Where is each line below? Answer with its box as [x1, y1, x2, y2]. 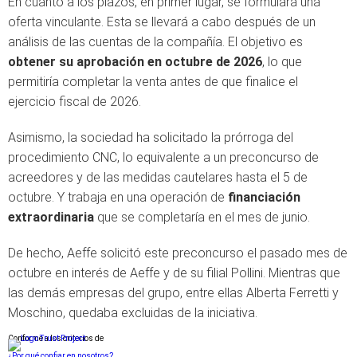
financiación [228, 190, 300, 205]
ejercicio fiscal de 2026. [8, 94, 141, 109]
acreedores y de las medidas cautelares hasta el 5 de [8, 170, 308, 185]
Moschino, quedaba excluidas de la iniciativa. [8, 305, 257, 320]
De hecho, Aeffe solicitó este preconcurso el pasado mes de [8, 245, 347, 261]
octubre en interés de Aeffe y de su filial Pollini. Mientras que [8, 265, 340, 280]
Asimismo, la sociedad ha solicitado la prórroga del [8, 130, 293, 145]
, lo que [262, 54, 302, 69]
